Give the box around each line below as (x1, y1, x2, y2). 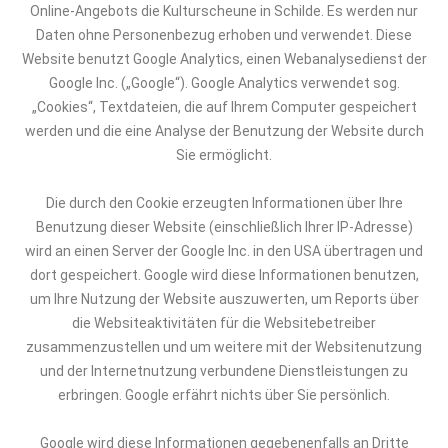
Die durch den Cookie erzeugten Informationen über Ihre (45, 195, 403, 211)
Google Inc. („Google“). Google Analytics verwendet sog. (48, 75, 400, 91)
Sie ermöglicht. (176, 147, 272, 163)
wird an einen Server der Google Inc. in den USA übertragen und (25, 243, 423, 259)
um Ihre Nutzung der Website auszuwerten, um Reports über (29, 291, 419, 307)
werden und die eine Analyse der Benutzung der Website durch (24, 123, 424, 139)
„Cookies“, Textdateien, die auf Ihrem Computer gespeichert (31, 99, 417, 115)
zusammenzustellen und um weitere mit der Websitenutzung (26, 339, 422, 355)
